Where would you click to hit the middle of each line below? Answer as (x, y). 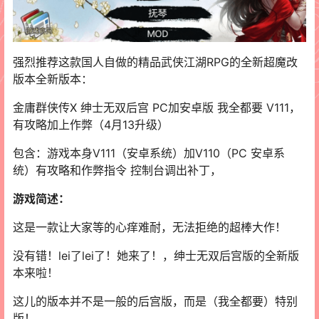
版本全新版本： (53, 79)
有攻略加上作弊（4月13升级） (91, 124)
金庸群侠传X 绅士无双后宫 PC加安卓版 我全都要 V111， (157, 107)
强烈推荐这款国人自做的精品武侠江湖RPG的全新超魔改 (155, 62)
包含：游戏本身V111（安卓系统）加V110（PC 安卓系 (149, 153)
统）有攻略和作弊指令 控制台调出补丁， (117, 170)
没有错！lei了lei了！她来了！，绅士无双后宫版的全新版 (156, 255)
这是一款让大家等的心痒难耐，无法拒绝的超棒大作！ (150, 227)
